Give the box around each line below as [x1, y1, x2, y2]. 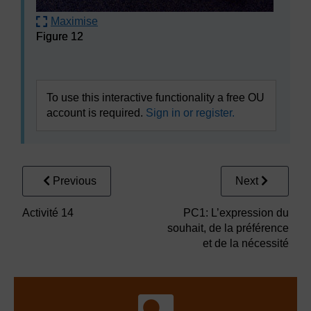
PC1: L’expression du [183, 206, 289, 219]
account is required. [47, 106, 146, 119]
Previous [53, 174, 96, 187]
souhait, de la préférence [167, 221, 289, 234]
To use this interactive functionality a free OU [47, 91, 264, 103]
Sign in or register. [146, 106, 235, 119]
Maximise [51, 15, 98, 27]
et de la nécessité [203, 237, 289, 249]
